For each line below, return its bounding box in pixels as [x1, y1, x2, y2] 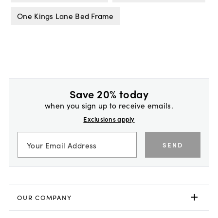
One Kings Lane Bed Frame [17, 10, 114, 21]
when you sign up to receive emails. [45, 99, 173, 110]
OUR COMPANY [17, 192, 72, 202]
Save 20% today [69, 86, 149, 101]
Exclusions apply [83, 114, 135, 124]
